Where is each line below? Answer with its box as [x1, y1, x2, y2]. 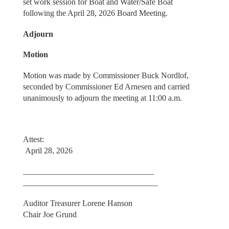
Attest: [22, 134, 189, 144]
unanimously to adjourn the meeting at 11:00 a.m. [22, 93, 182, 102]
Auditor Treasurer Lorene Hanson [22, 198, 192, 208]
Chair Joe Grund [22, 210, 77, 219]
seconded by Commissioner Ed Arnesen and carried [22, 82, 190, 91]
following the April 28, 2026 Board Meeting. [22, 9, 170, 18]
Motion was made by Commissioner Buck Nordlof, [22, 71, 189, 80]
